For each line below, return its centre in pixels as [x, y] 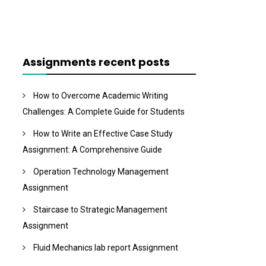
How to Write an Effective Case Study [103, 134]
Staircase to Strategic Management [100, 210]
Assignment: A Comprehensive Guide [92, 150]
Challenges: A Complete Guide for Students [103, 112]
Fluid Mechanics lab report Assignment [105, 248]
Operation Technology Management [101, 172]
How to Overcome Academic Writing [100, 96]
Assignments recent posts [96, 62]
